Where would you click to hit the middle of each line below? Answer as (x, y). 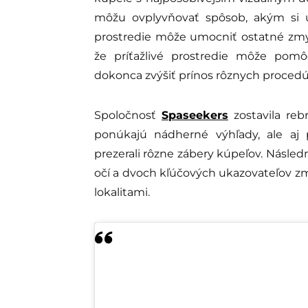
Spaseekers (195, 115)
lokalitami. (122, 192)
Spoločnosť (128, 115)
